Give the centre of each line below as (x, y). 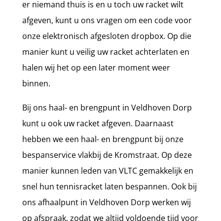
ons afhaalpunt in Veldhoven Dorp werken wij (106, 202)
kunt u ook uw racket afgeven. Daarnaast (98, 123)
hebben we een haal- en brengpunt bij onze (103, 139)
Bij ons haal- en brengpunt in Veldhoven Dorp (107, 107)
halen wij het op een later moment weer (96, 67)
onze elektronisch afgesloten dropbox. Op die (107, 36)
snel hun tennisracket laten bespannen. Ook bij (109, 186)
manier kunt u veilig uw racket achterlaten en (106, 52)
